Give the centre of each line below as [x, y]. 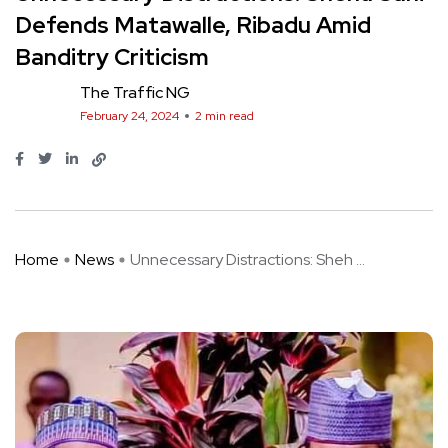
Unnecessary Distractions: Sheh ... [247, 259]
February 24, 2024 [129, 115]
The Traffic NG [135, 92]
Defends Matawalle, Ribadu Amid [193, 24]
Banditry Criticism [112, 56]
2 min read [224, 115]
